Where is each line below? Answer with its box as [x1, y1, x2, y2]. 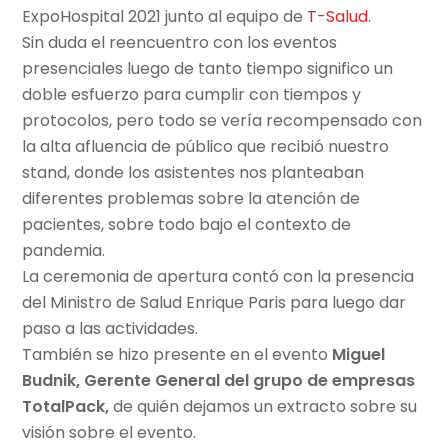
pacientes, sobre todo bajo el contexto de [22, 213, 352, 237]
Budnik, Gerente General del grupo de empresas [22, 369, 416, 393]
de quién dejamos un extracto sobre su [109, 395, 418, 419]
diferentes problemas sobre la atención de [22, 187, 361, 211]
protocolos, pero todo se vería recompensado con [22, 109, 423, 133]
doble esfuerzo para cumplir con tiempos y [22, 83, 362, 107]
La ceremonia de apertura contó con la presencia [22, 265, 415, 289]
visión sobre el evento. [22, 421, 197, 445]
